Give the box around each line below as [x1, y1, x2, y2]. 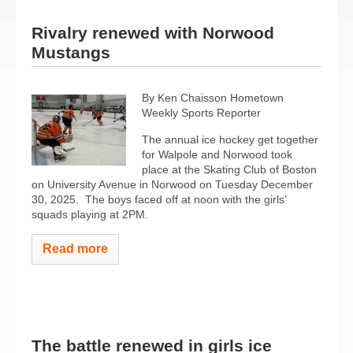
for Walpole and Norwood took [142, 147, 292, 161]
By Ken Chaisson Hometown [142, 91, 284, 104]
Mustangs [32, 43, 110, 61]
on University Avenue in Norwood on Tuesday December [32, 177, 313, 191]
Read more [43, 241, 108, 255]
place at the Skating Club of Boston [142, 162, 317, 176]
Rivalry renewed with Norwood [32, 23, 274, 42]
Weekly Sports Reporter [142, 106, 261, 119]
